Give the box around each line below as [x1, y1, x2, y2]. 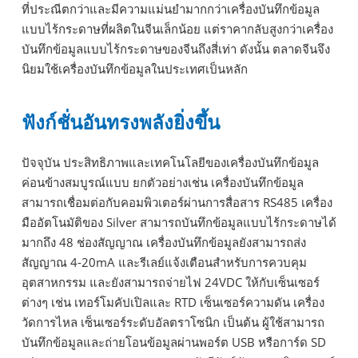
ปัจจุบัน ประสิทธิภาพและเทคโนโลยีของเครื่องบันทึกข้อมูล [22, 153, 319, 170]
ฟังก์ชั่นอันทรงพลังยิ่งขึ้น [22, 108, 220, 135]
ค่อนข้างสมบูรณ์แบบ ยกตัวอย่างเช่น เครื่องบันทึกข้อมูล [22, 173, 304, 190]
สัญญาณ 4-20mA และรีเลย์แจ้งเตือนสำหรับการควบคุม [22, 253, 307, 270]
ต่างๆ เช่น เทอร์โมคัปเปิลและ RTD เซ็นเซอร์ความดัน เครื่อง [22, 293, 324, 310]
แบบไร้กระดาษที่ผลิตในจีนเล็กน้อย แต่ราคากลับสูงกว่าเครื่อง [22, 20, 333, 37]
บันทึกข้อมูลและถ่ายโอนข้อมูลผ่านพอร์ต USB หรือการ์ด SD [22, 333, 326, 350]
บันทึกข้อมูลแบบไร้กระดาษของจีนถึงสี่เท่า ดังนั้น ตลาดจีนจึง [22, 40, 330, 57]
